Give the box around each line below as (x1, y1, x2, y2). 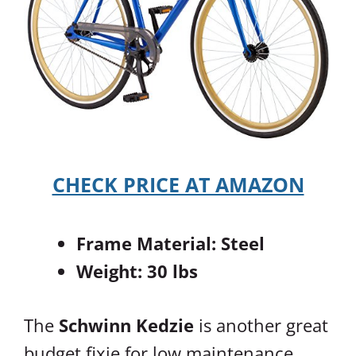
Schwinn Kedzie (59, 313, 194, 338)
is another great (194, 313, 328, 338)
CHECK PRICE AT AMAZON (52, 170, 304, 198)
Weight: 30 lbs (76, 259, 198, 284)
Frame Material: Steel (76, 231, 265, 256)
